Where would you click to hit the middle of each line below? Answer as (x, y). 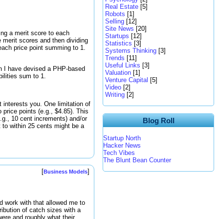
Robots (115, 14)
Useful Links (123, 65)
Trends (115, 58)
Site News (120, 29)
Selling (115, 21)
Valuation (118, 73)
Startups (117, 36)
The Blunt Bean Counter (137, 160)
